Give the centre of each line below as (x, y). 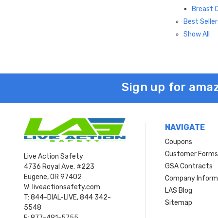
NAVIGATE (185, 127)
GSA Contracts (189, 166)
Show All (197, 34)
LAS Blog (179, 190)
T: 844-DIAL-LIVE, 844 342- (67, 198)
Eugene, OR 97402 (53, 177)
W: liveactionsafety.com (62, 187)
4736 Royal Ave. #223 (59, 167)
